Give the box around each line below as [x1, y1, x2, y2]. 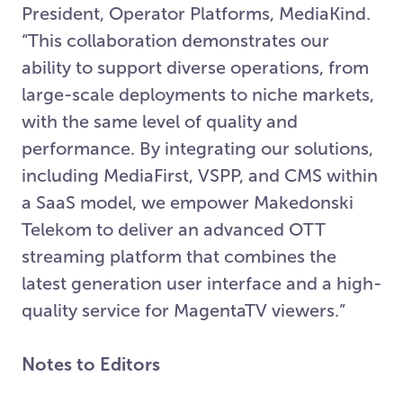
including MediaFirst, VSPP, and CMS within [22, 166, 378, 185]
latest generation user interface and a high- [22, 273, 381, 293]
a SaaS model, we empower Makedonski [22, 193, 354, 212]
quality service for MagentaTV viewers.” [22, 300, 345, 320]
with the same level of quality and [22, 112, 298, 131]
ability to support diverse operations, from [22, 58, 369, 77]
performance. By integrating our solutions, [22, 139, 373, 158]
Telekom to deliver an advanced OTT [22, 219, 326, 239]
